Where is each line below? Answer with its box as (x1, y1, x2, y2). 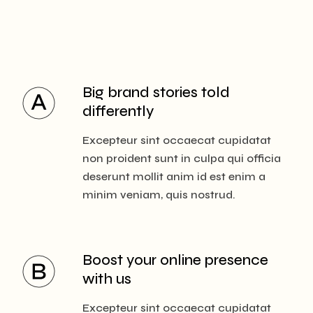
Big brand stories (82, 83, 198, 101)
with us (82, 270, 131, 288)
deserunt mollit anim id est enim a (82, 169, 265, 183)
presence (201, 251, 268, 269)
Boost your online (82, 251, 201, 269)
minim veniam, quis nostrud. (82, 187, 235, 201)
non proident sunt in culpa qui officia (82, 151, 281, 165)
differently (82, 102, 154, 120)
